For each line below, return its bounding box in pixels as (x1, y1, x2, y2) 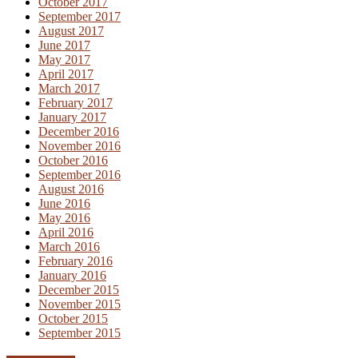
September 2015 (38, 326, 121, 340)
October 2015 (38, 312, 108, 326)
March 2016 (38, 240, 100, 254)
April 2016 (38, 225, 93, 240)
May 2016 (38, 211, 90, 225)
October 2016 (38, 153, 108, 168)
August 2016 (38, 182, 104, 197)
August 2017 (38, 24, 104, 38)
